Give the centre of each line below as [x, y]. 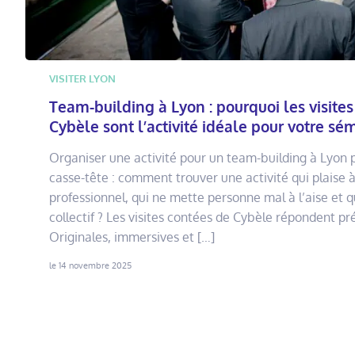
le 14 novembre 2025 [90, 265]
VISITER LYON [82, 78]
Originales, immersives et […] [132, 237]
